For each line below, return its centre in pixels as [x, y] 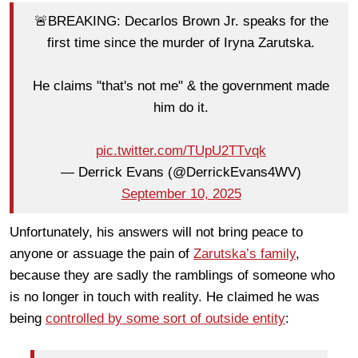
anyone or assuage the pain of [101, 253]
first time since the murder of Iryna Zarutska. [181, 43]
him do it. [181, 108]
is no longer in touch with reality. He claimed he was [165, 296]
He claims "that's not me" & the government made [181, 86]
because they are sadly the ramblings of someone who [172, 275]
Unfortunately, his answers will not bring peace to [156, 232]
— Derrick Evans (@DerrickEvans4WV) [181, 173]
